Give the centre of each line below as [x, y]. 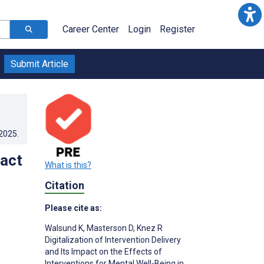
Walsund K [64, 228]
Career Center [91, 29]
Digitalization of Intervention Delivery [113, 240]
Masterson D [109, 228]
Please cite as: [73, 208]
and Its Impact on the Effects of [103, 252]
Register [177, 29]
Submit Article [39, 64]
